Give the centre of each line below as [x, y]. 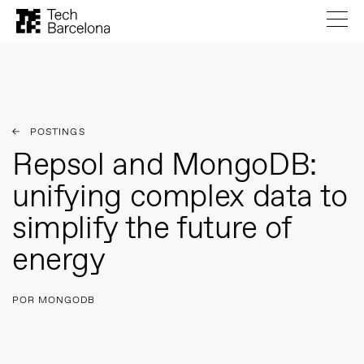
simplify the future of [152, 230]
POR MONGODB [54, 301]
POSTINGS [58, 132]
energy [59, 261]
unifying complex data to [180, 198]
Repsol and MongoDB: [165, 166]
